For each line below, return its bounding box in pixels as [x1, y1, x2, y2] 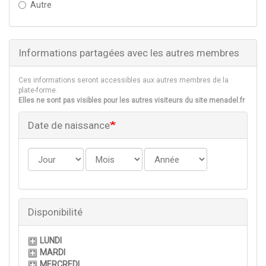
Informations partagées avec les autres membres [18, 47, 239, 59]
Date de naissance [28, 119, 110, 132]
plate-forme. [18, 86, 58, 95]
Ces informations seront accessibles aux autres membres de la [18, 76, 229, 85]
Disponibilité [28, 206, 83, 218]
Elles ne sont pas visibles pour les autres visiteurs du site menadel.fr [18, 96, 245, 105]
